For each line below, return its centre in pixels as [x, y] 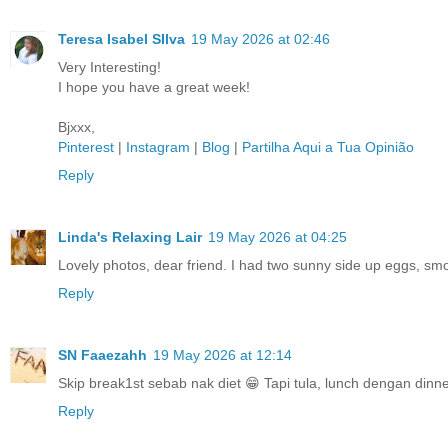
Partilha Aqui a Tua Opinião [328, 146]
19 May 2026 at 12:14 [222, 354]
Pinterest [86, 146]
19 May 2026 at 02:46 [260, 38]
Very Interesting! [109, 66]
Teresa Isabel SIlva [121, 38]
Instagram [158, 146]
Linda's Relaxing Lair [130, 236]
